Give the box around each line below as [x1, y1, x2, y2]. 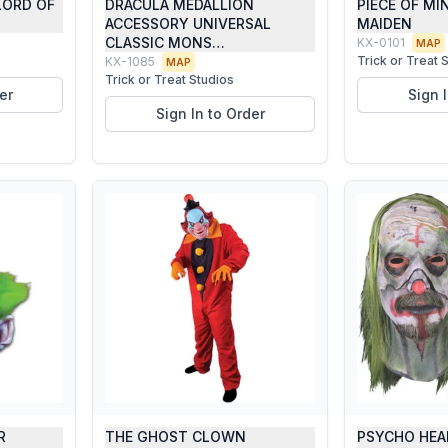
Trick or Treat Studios [105, 72, 234, 87]
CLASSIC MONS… [105, 34, 225, 51]
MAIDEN [357, 15, 412, 32]
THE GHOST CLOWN [105, 428, 246, 445]
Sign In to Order [155, 105, 265, 122]
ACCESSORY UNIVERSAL [105, 15, 271, 32]
